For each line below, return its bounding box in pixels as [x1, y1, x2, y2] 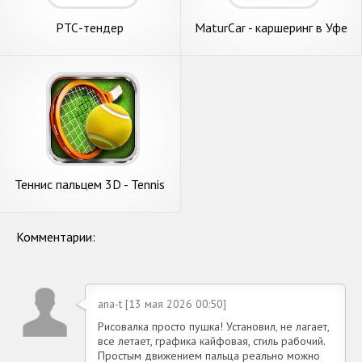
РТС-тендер [56, 19, 124, 36]
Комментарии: [16, 228, 95, 245]
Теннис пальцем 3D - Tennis [15, 175, 166, 192]
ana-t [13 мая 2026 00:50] [98, 296, 226, 311]
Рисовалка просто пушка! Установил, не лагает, [98, 318, 329, 334]
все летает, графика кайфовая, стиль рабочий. [98, 333, 325, 348]
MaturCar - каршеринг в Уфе [194, 19, 347, 36]
